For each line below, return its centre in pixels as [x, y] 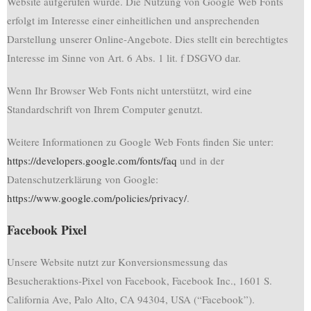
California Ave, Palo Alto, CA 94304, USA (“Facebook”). [131, 299]
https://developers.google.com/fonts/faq [92, 160]
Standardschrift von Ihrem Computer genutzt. [105, 109]
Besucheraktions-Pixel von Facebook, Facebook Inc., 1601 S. [140, 280]
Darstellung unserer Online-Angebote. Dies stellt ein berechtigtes [148, 39]
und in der [201, 160]
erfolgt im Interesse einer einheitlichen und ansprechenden [133, 20]
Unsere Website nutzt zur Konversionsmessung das [117, 262]
